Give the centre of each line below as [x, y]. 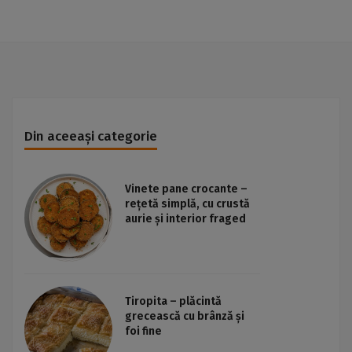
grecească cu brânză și [185, 317]
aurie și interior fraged [185, 219]
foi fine [143, 332]
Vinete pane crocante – [186, 189]
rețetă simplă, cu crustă [187, 204]
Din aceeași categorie [91, 137]
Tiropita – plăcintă [173, 302]
